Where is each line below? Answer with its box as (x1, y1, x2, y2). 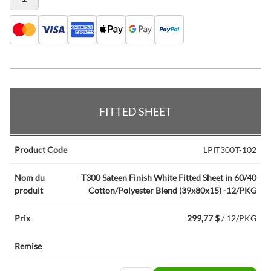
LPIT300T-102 (203, 145, 256, 155)
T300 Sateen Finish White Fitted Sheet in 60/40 (81, 172, 256, 183)
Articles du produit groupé (9, 89, 109, 99)
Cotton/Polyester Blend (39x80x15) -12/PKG (88, 185, 256, 195)
